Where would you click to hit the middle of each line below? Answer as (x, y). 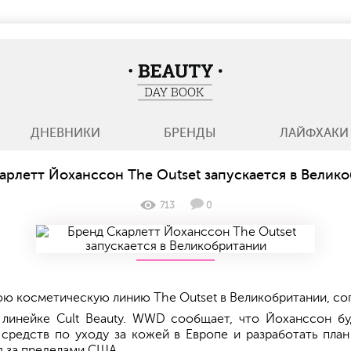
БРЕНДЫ (190, 133)
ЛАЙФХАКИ (315, 133)
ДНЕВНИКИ (65, 133)
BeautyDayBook (220, 69)
